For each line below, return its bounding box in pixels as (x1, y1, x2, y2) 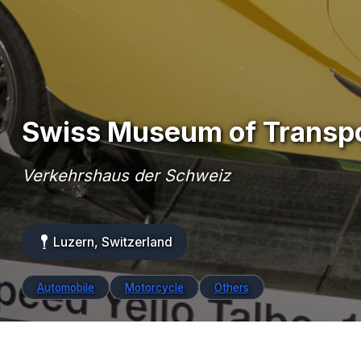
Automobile (37, 280, 94, 294)
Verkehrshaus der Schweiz (22, 165, 230, 186)
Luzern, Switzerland (52, 234, 172, 251)
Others (214, 280, 249, 294)
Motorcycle (125, 280, 184, 294)
